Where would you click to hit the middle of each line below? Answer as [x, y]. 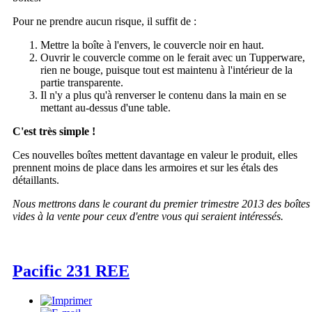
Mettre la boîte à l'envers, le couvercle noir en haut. [152, 45]
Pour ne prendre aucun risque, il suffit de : [104, 22]
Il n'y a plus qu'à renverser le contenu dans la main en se [163, 95]
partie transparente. [82, 83]
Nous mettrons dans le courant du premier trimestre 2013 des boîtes [161, 204]
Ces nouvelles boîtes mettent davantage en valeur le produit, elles [155, 155]
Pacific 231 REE [71, 271]
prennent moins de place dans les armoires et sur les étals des [145, 168]
